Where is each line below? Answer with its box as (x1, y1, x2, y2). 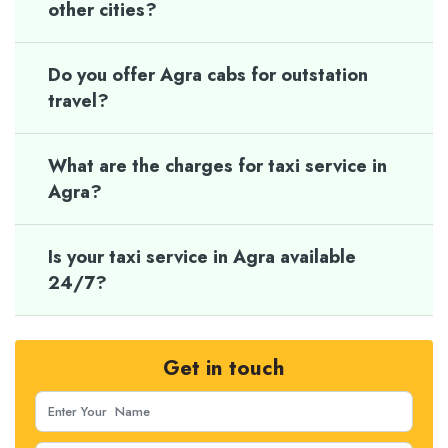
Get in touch (163, 352, 285, 383)
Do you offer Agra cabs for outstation (48, 61, 368, 88)
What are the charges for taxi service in (48, 152, 387, 179)
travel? (48, 87, 109, 114)
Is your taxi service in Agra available (48, 243, 356, 270)
